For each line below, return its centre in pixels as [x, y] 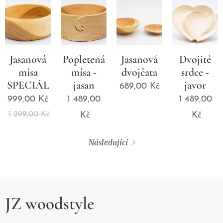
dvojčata [139, 72]
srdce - [195, 72]
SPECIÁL [28, 85]
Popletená [84, 59]
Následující [108, 143]
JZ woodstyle [50, 204]
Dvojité [195, 59]
